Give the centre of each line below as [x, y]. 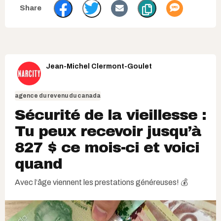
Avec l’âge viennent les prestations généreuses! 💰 [101, 182]
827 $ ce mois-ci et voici [107, 147]
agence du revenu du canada [58, 95]
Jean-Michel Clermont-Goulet [99, 66]
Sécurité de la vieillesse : [110, 115]
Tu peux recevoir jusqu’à [108, 131]
